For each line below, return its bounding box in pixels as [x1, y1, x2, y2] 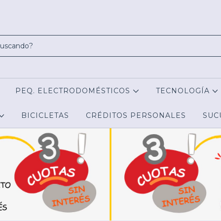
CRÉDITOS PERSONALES [85, 111, 186, 120]
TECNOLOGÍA [155, 86, 212, 95]
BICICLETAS [21, 111, 69, 120]
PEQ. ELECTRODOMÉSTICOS [15, 86, 133, 95]
